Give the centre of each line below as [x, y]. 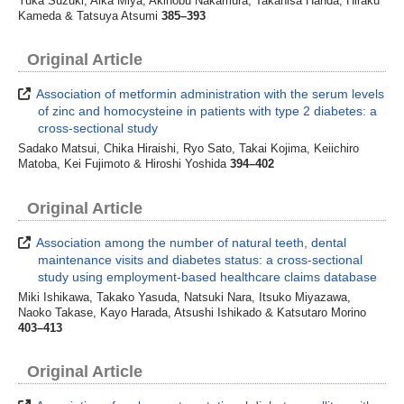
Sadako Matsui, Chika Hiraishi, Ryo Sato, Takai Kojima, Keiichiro [188, 149]
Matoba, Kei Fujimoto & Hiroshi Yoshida [124, 165]
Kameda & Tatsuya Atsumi [90, 17]
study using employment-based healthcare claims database [208, 276]
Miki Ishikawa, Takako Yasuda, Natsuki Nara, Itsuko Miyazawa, [184, 297]
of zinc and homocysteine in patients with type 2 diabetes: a [208, 111]
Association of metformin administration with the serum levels [209, 94]
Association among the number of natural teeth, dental [190, 242]
